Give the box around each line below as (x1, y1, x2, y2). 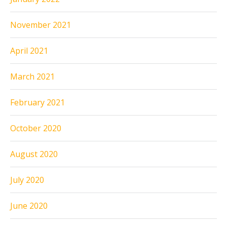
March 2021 (10, 70, 55, 82)
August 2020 (10, 148, 58, 160)
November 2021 (10, 19, 71, 30)
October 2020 (10, 122, 61, 134)
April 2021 (10, 45, 48, 56)
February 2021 (10, 96, 65, 108)
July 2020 (10, 174, 44, 185)
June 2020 (10, 200, 48, 211)
